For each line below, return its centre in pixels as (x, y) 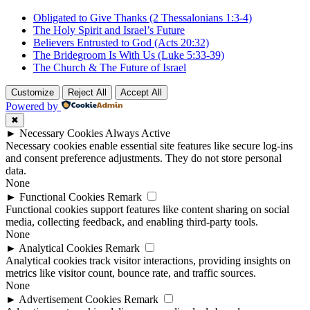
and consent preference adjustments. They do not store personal (144, 158)
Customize (33, 93)
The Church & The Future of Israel (110, 68)
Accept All (141, 93)
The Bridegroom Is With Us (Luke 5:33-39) (129, 55)
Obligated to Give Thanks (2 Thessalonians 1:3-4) (143, 18)
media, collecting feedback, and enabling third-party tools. (132, 222)
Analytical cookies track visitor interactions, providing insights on (148, 261)
